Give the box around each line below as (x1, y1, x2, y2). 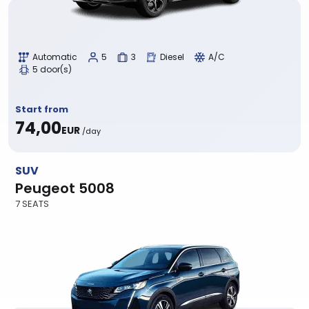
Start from (15, 103, 68, 116)
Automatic (32, 50, 77, 63)
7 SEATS (15, 197, 49, 210)
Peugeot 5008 (15, 179, 114, 198)
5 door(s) (32, 63, 72, 75)
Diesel (160, 50, 184, 63)
